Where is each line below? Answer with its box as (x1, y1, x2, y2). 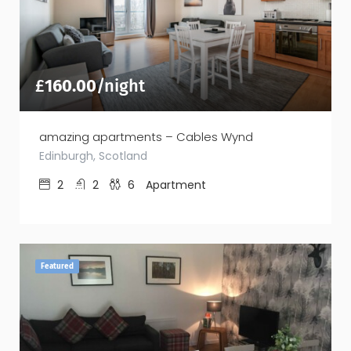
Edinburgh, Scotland (39, 147, 147, 164)
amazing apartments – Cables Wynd (39, 128, 253, 145)
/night (96, 74, 145, 96)
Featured (41, 261, 74, 271)
